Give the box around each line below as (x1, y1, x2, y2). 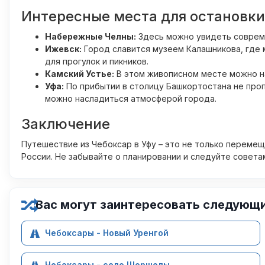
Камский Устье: (45, 69, 114, 79)
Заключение (21, 115, 110, 132)
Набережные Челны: (45, 31, 136, 41)
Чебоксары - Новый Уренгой (45, 228, 169, 238)
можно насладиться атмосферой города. (45, 93, 216, 104)
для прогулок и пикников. (45, 56, 148, 66)
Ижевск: (45, 44, 82, 54)
